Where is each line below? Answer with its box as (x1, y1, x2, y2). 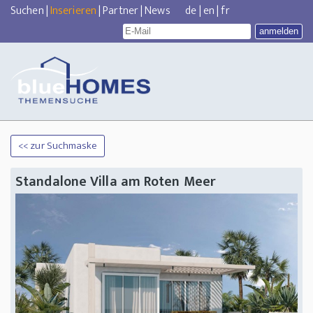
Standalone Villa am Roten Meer (15, 170, 216, 194)
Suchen (10, 1, 44, 20)
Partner (103, 1, 138, 20)
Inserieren (50, 1, 96, 20)
